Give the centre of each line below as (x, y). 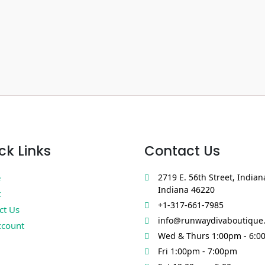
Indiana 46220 (186, 190)
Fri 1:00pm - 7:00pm (197, 251)
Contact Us (182, 151)
